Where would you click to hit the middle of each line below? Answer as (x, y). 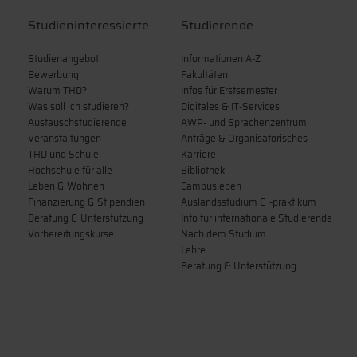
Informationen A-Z (221, 58)
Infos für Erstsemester (229, 90)
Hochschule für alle (70, 170)
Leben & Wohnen (66, 186)
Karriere (198, 154)
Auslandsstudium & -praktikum (249, 202)
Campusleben (211, 186)
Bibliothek (203, 170)
